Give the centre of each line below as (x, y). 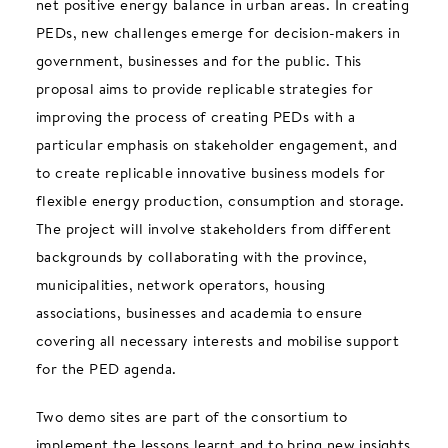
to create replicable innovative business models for (210, 172)
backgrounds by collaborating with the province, (201, 256)
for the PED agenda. (106, 368)
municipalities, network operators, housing (180, 284)
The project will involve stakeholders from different (213, 228)
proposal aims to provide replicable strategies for (204, 88)
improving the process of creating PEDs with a (195, 116)
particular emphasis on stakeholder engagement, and (216, 144)
